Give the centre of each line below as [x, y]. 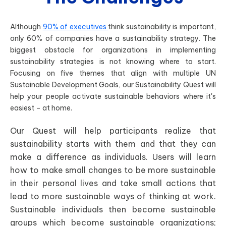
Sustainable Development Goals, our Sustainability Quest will [113, 85]
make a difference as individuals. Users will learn [113, 157]
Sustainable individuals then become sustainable [113, 209]
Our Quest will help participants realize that [113, 130]
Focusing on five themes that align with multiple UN [113, 73]
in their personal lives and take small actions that [113, 183]
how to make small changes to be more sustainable [113, 170]
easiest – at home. [41, 108]
